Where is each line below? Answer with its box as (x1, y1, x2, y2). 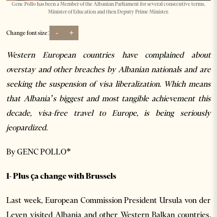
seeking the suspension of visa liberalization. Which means (6, 78, 211, 89)
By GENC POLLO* (6, 146, 72, 156)
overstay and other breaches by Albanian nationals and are (6, 64, 211, 74)
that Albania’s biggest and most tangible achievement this (6, 93, 211, 103)
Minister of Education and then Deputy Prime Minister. (48, 8, 169, 15)
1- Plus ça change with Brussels (6, 170, 117, 181)
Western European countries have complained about (6, 49, 211, 60)
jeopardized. (6, 122, 48, 132)
